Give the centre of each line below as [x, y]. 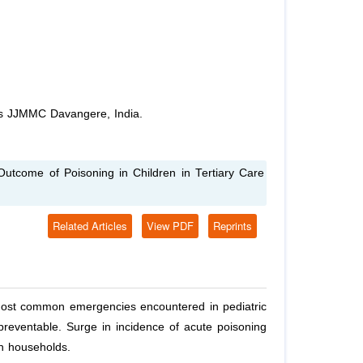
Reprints [233, 226]
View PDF [170, 226]
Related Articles [90, 226]
